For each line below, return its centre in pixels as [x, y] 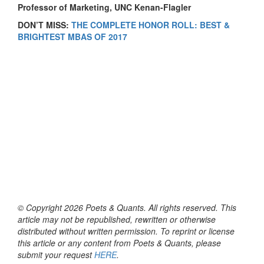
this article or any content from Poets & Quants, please [119, 242]
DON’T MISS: [44, 24]
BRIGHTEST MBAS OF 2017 [72, 36]
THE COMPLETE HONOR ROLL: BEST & [151, 24]
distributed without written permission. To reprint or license [126, 231]
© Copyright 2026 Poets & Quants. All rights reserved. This [127, 207]
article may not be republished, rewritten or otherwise [117, 219]
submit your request [56, 254]
